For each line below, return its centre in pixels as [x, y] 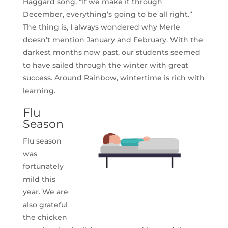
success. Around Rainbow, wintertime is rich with [113, 78]
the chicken [45, 217]
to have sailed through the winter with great [105, 65]
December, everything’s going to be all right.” [107, 14]
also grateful [45, 204]
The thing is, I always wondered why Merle [101, 27]
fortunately [43, 166]
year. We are [45, 192]
